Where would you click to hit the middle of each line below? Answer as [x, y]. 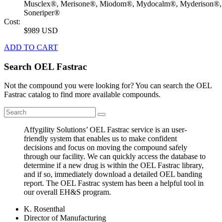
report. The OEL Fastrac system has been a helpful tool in [114, 183]
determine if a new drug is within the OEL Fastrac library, [114, 166]
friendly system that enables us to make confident [100, 139]
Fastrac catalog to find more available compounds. [82, 95]
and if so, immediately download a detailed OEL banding [113, 174]
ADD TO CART [31, 47]
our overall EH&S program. [67, 192]
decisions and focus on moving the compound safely [106, 148]
